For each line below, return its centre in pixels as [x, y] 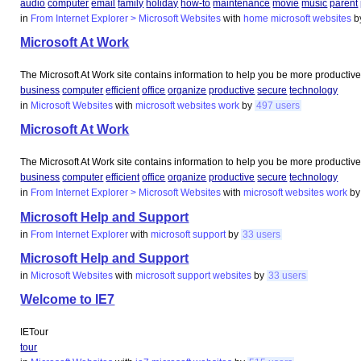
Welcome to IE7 [68, 300]
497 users [278, 105]
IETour [35, 332]
